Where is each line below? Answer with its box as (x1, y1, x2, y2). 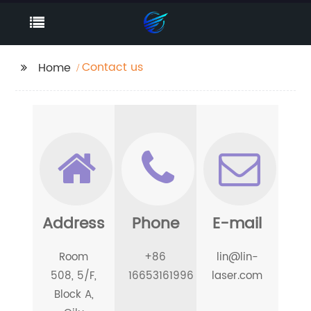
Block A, (53, 286, 94, 303)
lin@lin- (216, 249, 258, 266)
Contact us (82, 58, 144, 76)
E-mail (212, 211, 262, 237)
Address (42, 211, 106, 237)
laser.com (212, 267, 263, 285)
